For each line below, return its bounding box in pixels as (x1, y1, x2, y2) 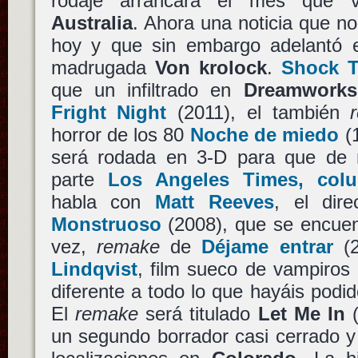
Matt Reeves (155, 190, 274, 213)
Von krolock (154, 56, 267, 78)
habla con (50, 190, 156, 213)
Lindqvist (50, 257, 137, 280)
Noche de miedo (189, 123, 340, 145)
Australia (50, 11, 133, 34)
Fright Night (50, 101, 167, 123)
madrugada (50, 56, 155, 78)
